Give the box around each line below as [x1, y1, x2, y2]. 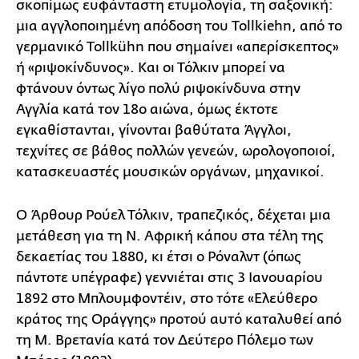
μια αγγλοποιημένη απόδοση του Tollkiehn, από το [16, 18, 342, 34]
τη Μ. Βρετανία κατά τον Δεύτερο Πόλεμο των [16, 333, 313, 348]
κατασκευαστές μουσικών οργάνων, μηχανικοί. [16, 164, 331, 179]
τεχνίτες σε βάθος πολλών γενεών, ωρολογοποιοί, [16, 143, 336, 159]
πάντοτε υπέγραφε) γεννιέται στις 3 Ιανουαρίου [16, 270, 323, 285]
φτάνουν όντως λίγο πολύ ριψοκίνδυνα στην [16, 81, 301, 96]
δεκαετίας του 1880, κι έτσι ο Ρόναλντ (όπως [16, 249, 301, 264]
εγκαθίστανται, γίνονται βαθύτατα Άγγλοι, [16, 123, 292, 138]
